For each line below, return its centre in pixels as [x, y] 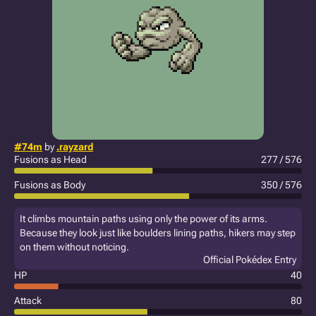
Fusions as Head [50, 159]
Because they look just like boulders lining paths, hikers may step [158, 233]
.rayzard [75, 147]
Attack [28, 300]
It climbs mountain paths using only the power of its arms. [144, 219]
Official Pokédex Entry [250, 260]
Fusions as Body [50, 185]
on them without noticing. [74, 247]
